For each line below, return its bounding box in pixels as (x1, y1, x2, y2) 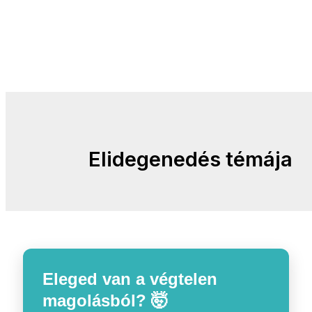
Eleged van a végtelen (42, 270, 218, 289)
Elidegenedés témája (88, 147, 292, 172)
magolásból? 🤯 (42, 291, 169, 311)
